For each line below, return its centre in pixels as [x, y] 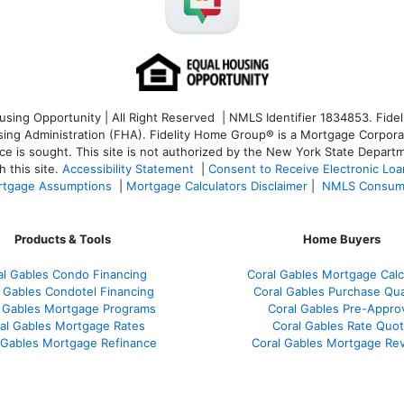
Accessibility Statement [128, 168]
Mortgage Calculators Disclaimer [217, 185]
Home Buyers [342, 239]
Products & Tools [62, 239]
